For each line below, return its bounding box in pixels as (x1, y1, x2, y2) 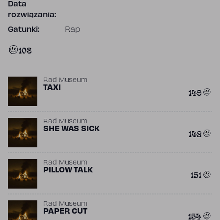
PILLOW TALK (43, 167, 93, 174)
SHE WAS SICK (43, 126, 100, 133)
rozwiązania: (8, 12, 56, 19)
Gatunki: (8, 27, 40, 33)
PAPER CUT (43, 208, 88, 215)
